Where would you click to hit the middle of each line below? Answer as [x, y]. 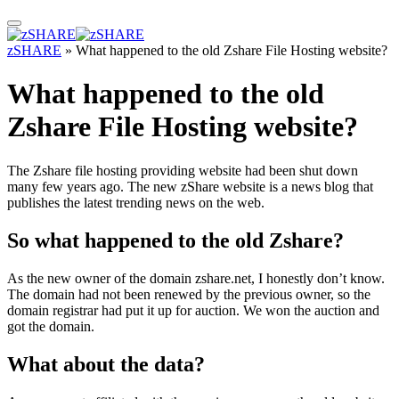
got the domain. [51, 326]
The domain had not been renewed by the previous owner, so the [189, 294]
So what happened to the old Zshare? [175, 240]
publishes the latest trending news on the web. [136, 202]
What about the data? [106, 364]
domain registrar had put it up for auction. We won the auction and [193, 310]
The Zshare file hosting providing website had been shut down [183, 170]
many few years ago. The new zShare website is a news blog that [190, 186]
